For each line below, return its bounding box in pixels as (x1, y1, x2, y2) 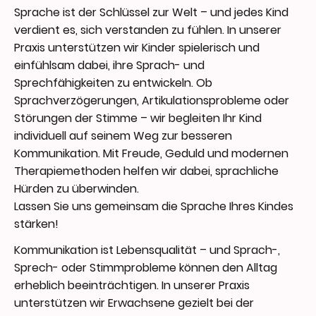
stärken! (14, 216, 59, 233)
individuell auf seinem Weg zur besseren (14, 128, 232, 145)
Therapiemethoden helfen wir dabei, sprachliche (14, 163, 279, 180)
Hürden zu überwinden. (14, 181, 139, 197)
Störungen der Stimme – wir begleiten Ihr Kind (14, 110, 262, 127)
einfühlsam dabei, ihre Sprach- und (14, 57, 205, 74)
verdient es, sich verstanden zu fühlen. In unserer (14, 22, 281, 39)
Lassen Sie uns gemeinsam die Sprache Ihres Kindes (14, 198, 293, 215)
